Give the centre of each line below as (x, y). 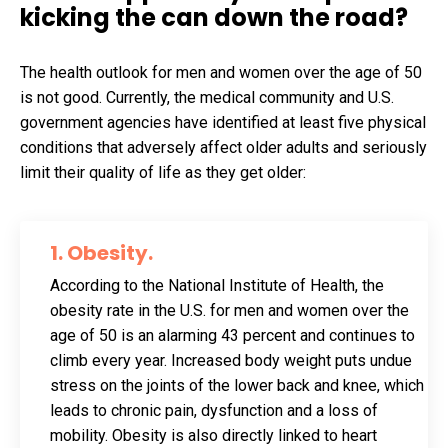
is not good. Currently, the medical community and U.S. (207, 97)
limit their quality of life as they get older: (163, 172)
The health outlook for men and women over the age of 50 (221, 72)
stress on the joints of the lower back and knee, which (237, 385)
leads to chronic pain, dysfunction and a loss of (214, 410)
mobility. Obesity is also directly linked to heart (213, 435)
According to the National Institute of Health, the (217, 285)
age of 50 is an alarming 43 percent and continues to (232, 335)
